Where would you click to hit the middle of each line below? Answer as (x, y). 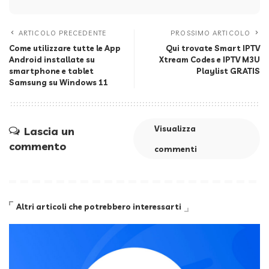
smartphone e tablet (51, 71)
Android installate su (52, 59)
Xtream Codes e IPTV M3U (210, 59)
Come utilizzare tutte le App (65, 48)
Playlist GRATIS (228, 71)
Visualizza (175, 128)
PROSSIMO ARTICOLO (210, 33)
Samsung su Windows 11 (59, 82)
